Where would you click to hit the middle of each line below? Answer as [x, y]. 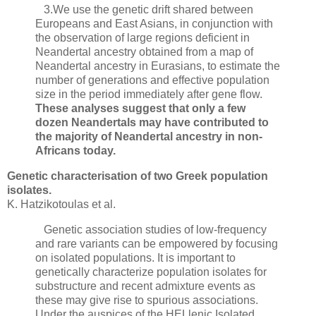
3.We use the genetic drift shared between [144, 10]
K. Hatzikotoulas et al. [61, 205]
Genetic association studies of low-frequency [151, 230]
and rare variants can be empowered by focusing [157, 244]
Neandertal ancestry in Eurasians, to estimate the [158, 66]
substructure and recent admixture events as [145, 286]
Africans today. [75, 151]
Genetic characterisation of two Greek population [138, 176]
